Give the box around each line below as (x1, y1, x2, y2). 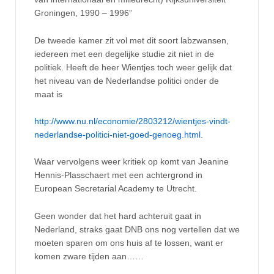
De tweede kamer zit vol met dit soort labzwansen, (34, 35, 229, 45)
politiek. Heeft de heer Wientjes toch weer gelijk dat (34, 62, 232, 72)
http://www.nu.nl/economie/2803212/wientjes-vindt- (34, 116, 231, 127)
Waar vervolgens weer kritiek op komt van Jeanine (34, 157, 229, 167)
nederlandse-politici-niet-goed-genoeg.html (34, 130, 201, 140)
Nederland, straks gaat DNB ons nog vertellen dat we (34, 224, 240, 234)
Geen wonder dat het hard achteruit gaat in (34, 210, 201, 221)
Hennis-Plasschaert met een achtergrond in (34, 170, 202, 180)
